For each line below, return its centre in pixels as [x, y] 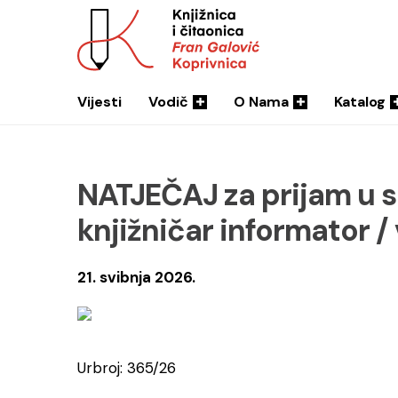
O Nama [261, 102]
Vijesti [99, 102]
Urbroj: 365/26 [127, 368]
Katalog [360, 102]
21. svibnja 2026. [136, 277]
